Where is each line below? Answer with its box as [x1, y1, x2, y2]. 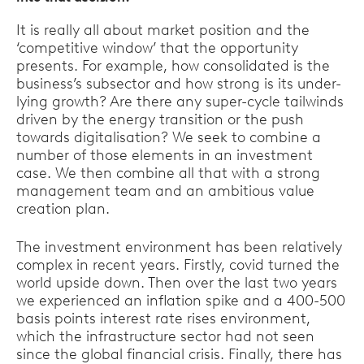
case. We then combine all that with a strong [16, 164, 320, 182]
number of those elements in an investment [16, 146, 313, 164]
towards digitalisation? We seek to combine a [16, 128, 321, 146]
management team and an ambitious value [16, 182, 314, 200]
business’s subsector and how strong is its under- [16, 75, 341, 93]
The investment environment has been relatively [16, 238, 342, 256]
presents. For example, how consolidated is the [16, 57, 330, 75]
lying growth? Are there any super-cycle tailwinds [16, 93, 344, 110]
